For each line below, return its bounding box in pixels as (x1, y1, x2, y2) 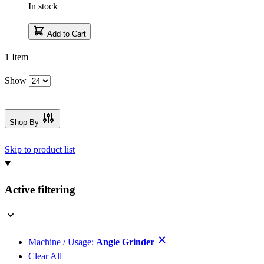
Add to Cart (47, 29, 86, 38)
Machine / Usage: (28, 237, 94, 247)
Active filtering (5, 183, 75, 196)
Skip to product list (5, 144, 75, 154)
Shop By (9, 117, 39, 127)
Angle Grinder (96, 237, 154, 247)
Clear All (28, 251, 62, 262)
